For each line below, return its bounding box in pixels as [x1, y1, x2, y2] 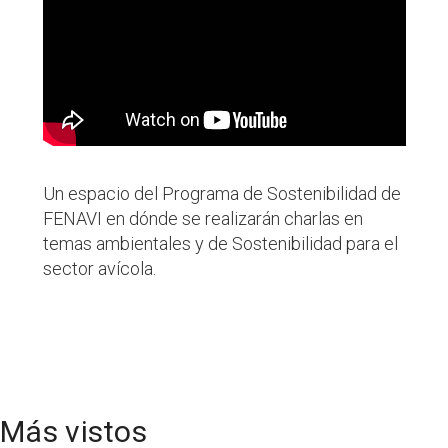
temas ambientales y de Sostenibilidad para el [42, 232, 398, 254]
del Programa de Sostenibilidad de [129, 182, 401, 204]
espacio [67, 182, 130, 204]
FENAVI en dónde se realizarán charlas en [42, 207, 363, 229]
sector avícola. [42, 257, 156, 279]
